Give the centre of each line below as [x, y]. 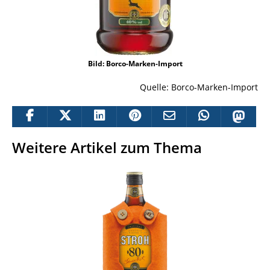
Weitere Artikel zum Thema [107, 147]
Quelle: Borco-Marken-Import [199, 87]
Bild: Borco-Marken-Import [135, 63]
